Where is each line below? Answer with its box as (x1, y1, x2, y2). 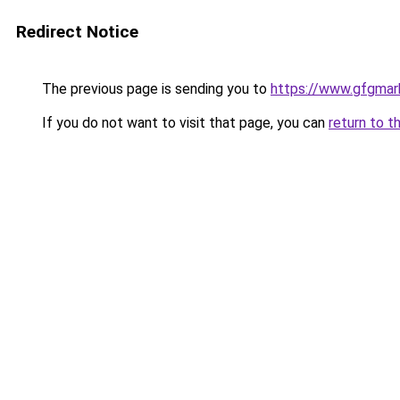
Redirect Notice (16, 21, 138, 42)
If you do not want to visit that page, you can (38, 114, 329, 131)
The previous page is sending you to (38, 80, 271, 97)
